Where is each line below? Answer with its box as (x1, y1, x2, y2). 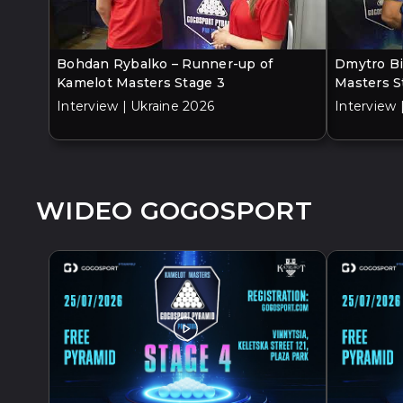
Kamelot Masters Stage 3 (57, 74, 225, 91)
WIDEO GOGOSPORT (36, 194, 312, 226)
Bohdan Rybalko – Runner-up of (57, 55, 273, 72)
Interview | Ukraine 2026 (57, 97, 214, 114)
